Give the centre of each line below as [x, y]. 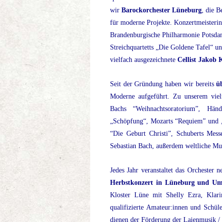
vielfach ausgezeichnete [144, 60]
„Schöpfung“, [129, 121]
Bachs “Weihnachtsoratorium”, [159, 109]
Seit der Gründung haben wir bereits [163, 84]
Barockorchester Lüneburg [162, 10]
